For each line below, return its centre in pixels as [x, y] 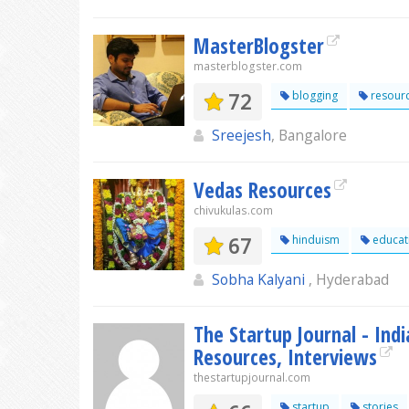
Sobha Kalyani [260, 279]
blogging [314, 95]
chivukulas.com [233, 210]
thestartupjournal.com [252, 378]
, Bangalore [309, 135]
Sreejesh [241, 135]
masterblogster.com [248, 66]
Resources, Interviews [285, 357]
